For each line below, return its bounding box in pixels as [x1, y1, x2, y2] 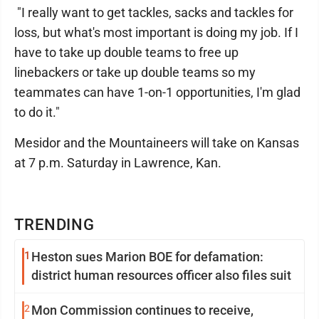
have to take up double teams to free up [14, 45, 239, 60]
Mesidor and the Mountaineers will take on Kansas [14, 135, 299, 150]
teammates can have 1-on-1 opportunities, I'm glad [14, 85, 300, 100]
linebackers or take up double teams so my [14, 65, 256, 80]
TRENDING [14, 216, 95, 234]
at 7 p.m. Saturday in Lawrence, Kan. [14, 155, 221, 170]
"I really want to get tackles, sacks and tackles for [14, 5, 293, 20]
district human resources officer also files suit [31, 268, 291, 283]
